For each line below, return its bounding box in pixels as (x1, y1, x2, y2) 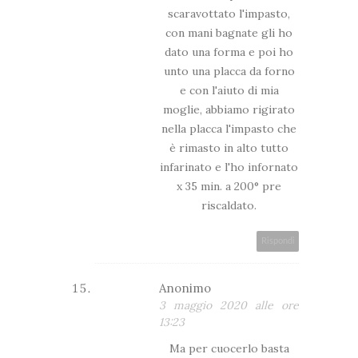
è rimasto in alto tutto (169, 140, 288, 155)
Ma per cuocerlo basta (169, 340, 289, 356)
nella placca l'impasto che (161, 121, 296, 136)
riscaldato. (201, 197, 257, 213)
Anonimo (159, 280, 211, 296)
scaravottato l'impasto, (168, 6, 290, 21)
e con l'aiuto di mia (179, 82, 279, 97)
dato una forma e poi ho (165, 44, 293, 59)
